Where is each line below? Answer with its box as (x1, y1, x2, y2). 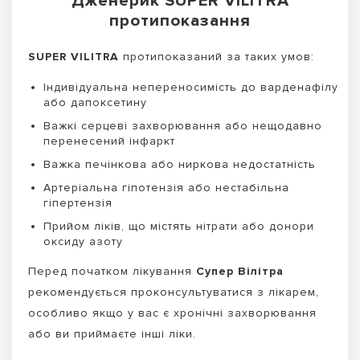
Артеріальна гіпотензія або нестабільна (43, 180, 289, 194)
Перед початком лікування (28, 264, 196, 278)
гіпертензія (43, 195, 112, 210)
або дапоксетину (43, 95, 147, 109)
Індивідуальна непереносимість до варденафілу (43, 80, 338, 94)
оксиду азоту (43, 234, 123, 248)
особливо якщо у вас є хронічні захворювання (28, 305, 317, 320)
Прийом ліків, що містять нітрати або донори (43, 219, 314, 233)
